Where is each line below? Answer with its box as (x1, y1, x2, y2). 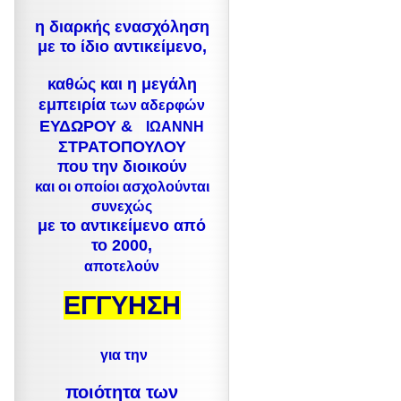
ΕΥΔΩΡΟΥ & (39, 117, 146, 135)
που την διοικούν (56, 158, 187, 175)
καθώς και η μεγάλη (47, 75, 197, 93)
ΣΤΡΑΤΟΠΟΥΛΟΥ (57, 138, 186, 156)
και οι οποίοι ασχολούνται (34, 179, 209, 194)
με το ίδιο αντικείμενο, (37, 38, 207, 55)
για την (99, 347, 148, 363)
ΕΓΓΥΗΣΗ (63, 291, 181, 320)
